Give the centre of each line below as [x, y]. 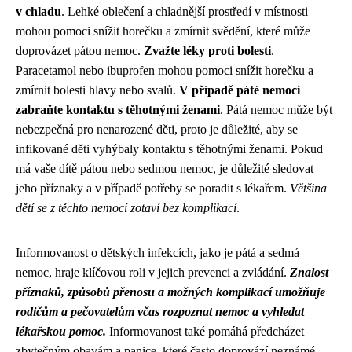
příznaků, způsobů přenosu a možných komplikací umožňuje [170, 292]
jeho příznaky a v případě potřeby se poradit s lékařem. [153, 188]
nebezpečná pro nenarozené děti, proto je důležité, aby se [157, 129]
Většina [308, 188]
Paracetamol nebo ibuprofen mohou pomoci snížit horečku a [165, 70]
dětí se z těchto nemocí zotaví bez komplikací [126, 208]
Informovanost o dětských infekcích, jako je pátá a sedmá [158, 253]
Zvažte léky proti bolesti [207, 51]
